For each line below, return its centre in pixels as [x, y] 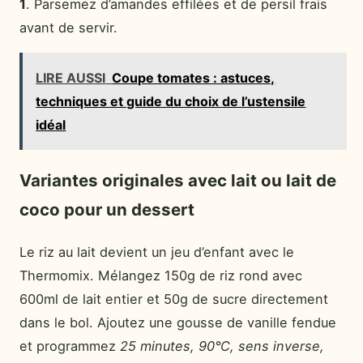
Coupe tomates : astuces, [194, 77]
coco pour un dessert [107, 210]
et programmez [70, 346]
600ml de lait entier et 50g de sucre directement [174, 299]
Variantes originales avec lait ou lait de [178, 181]
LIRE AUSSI [71, 77]
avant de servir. [68, 27]
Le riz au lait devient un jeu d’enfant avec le [157, 252]
